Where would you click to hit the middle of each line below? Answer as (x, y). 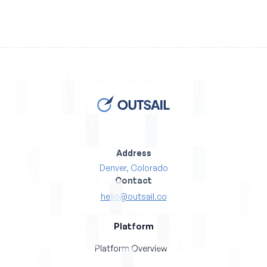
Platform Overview (131, 249)
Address (133, 153)
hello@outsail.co (133, 197)
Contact (133, 181)
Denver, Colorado (133, 168)
